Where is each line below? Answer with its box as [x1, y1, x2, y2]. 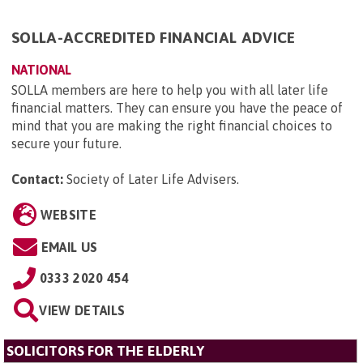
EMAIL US [41, 239, 98, 254]
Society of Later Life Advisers [66, 171, 237, 186]
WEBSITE [40, 207, 96, 222]
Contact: [11, 171, 63, 186]
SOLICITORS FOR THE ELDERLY [6, 342, 204, 359]
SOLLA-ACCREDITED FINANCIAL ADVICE [11, 28, 296, 46]
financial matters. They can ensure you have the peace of [11, 100, 343, 115]
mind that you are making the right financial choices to [11, 117, 332, 133]
